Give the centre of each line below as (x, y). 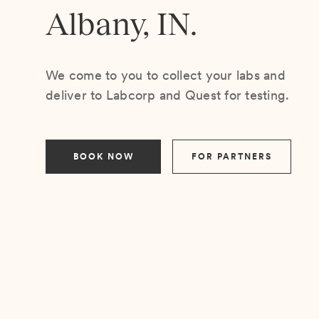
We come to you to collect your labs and (166, 75)
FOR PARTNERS (232, 157)
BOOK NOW (103, 157)
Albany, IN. (121, 24)
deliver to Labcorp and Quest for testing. (168, 95)
